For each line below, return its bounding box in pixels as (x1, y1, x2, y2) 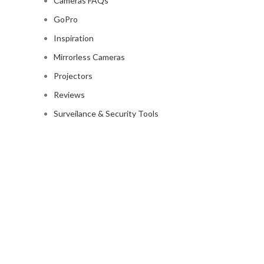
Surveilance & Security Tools (54, 108, 159, 118)
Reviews (54, 90, 85, 100)
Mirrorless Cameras (54, 52, 125, 62)
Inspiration (54, 33, 94, 43)
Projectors (54, 71, 93, 81)
